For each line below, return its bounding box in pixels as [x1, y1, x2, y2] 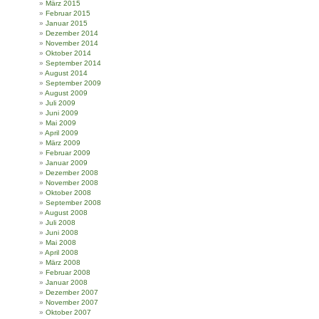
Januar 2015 [46, 19, 88, 27]
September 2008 [46, 198, 101, 206]
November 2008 [46, 178, 98, 187]
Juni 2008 [46, 228, 78, 236]
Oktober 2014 [46, 48, 91, 57]
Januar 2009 [46, 158, 88, 167]
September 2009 [46, 78, 101, 87]
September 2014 [46, 58, 101, 67]
